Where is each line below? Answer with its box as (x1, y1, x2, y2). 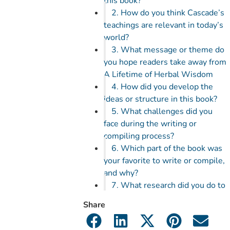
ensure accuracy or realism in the (104, 192, 225, 203)
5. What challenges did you (111, 106, 213, 117)
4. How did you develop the (111, 81, 214, 92)
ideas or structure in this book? (104, 93, 217, 105)
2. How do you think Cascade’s (111, 7, 225, 18)
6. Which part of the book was (111, 143, 223, 154)
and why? (104, 167, 138, 179)
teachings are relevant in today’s (104, 20, 223, 31)
